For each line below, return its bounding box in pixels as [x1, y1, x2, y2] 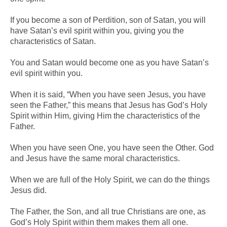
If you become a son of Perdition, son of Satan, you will [10, 15, 206, 24]
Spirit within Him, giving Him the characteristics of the [10, 111, 200, 120]
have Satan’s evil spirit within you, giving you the [10, 26, 184, 35]
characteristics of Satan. [10, 36, 96, 46]
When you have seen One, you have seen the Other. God [10, 143, 214, 152]
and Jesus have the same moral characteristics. [10, 154, 180, 163]
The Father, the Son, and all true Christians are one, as [10, 207, 206, 216]
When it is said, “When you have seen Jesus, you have [10, 90, 206, 99]
